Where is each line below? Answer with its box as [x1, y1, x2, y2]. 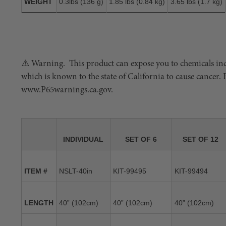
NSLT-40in [59, 166, 92, 175]
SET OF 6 [125, 135, 157, 143]
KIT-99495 [113, 166, 146, 175]
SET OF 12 [183, 135, 218, 143]
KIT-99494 [175, 166, 208, 175]
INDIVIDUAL [63, 135, 103, 143]
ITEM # [24, 166, 47, 175]
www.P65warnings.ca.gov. [21, 85, 113, 94]
